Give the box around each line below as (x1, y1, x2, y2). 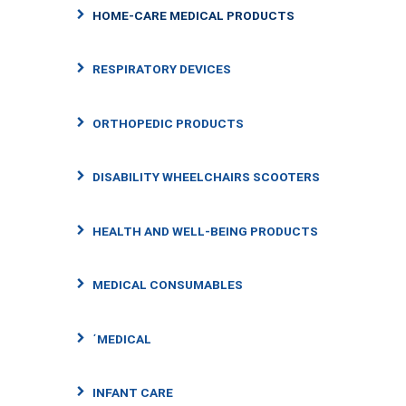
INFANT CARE (92, 385, 173, 401)
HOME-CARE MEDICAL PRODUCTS (92, 7, 295, 23)
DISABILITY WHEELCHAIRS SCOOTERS (92, 169, 320, 185)
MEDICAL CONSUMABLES (92, 277, 243, 293)
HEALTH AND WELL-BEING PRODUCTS (92, 223, 318, 238)
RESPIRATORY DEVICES (92, 62, 231, 77)
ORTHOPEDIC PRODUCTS (92, 115, 244, 130)
